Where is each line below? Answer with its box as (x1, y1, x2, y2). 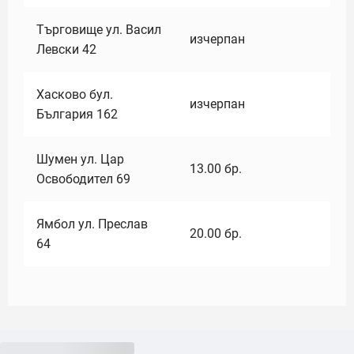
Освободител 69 (36, 171, 130, 186)
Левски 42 (36, 42, 96, 57)
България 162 (36, 107, 118, 122)
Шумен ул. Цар (36, 152, 124, 167)
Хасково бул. (36, 87, 113, 102)
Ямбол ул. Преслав (36, 217, 148, 232)
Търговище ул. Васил (36, 22, 161, 37)
